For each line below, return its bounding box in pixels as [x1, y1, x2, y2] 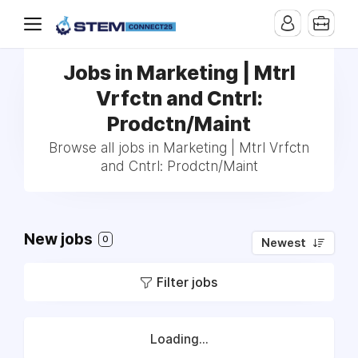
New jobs [24, 230, 96, 249]
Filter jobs [157, 274, 217, 290]
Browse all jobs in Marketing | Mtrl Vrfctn [49, 140, 309, 156]
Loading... [149, 332, 209, 347]
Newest [261, 236, 306, 250]
